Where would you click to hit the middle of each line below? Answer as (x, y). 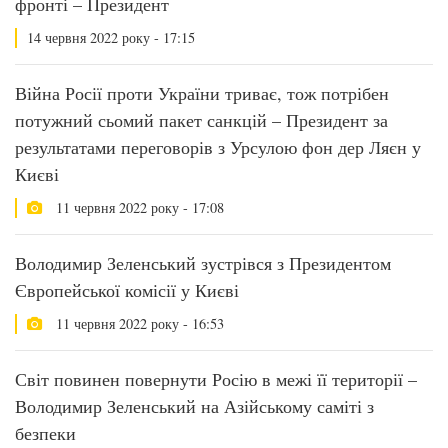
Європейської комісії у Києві (127, 290)
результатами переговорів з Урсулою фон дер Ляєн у (218, 147)
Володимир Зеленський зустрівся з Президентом (203, 263)
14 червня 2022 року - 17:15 (111, 37)
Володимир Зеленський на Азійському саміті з (194, 406)
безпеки (48, 433)
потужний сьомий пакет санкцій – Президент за (201, 120)
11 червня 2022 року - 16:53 (138, 323)
